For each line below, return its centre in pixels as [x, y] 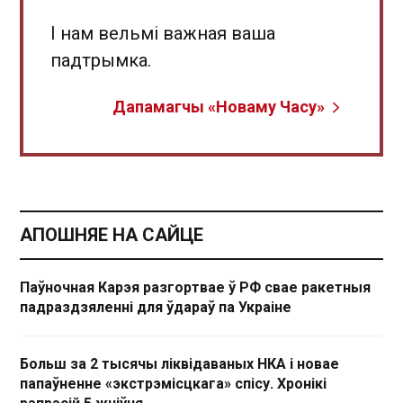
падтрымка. [101, 60]
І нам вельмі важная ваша [163, 33]
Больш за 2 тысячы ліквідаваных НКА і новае [179, 363]
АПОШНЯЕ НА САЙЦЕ [112, 234]
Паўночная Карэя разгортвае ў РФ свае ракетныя [195, 287]
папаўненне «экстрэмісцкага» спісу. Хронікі [173, 383]
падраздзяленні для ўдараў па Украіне [156, 307]
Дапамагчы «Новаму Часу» [219, 106]
